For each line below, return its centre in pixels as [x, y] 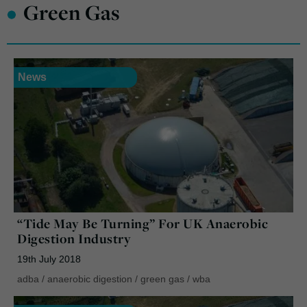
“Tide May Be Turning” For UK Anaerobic [143, 223]
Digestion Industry [74, 238]
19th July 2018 [49, 259]
